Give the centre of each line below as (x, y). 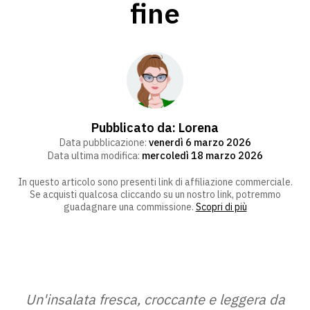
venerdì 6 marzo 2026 (200, 142)
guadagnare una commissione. (129, 207)
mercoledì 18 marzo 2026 (202, 155)
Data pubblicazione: (104, 142)
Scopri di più (221, 207)
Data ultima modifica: (94, 155)
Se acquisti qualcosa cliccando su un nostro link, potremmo (155, 194)
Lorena (199, 127)
